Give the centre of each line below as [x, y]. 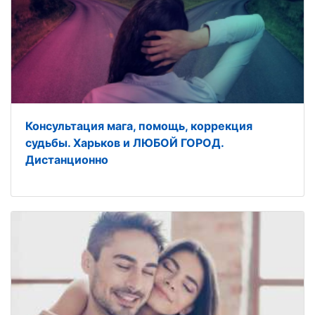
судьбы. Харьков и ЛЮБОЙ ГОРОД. [124, 143]
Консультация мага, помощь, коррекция [139, 126]
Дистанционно [67, 160]
